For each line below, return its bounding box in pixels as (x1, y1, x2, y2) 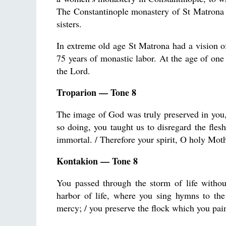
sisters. (56, 18, 82, 30)
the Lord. (56, 65, 90, 77)
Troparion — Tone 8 (56, 86, 136, 99)
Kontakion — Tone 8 (56, 154, 138, 167)
